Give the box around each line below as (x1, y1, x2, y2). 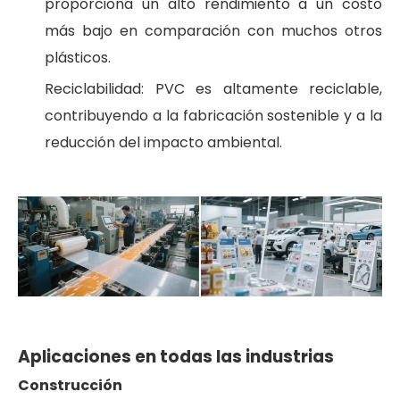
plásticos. (45, 47, 111, 68)
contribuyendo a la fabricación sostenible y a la (45, 105, 382, 126)
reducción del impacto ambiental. (45, 132, 282, 153)
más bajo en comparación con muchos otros (45, 21, 382, 41)
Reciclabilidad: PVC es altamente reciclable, (45, 79, 382, 99)
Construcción (18, 374, 122, 396)
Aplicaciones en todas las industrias (18, 344, 334, 369)
